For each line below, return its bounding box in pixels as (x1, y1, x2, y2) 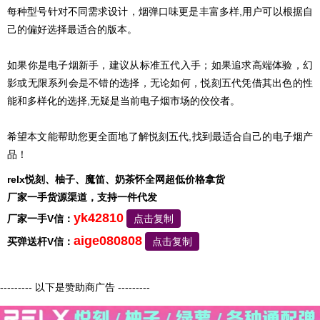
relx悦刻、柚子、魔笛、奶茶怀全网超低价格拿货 (7, 174, 225, 186)
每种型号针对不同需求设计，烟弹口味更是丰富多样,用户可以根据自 (7, 6, 313, 18)
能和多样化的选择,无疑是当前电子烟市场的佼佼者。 (7, 95, 240, 107)
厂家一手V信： (7, 213, 74, 225)
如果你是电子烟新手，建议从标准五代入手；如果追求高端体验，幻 (7, 59, 313, 71)
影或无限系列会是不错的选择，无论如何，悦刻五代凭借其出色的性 (7, 77, 313, 89)
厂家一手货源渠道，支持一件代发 (7, 191, 157, 204)
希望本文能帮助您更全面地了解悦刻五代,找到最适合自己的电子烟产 (7, 131, 313, 143)
